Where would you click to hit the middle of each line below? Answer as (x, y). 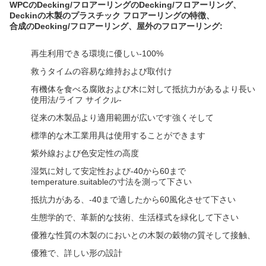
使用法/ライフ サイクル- (77, 100)
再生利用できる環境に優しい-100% (98, 53)
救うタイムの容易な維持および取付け (103, 71)
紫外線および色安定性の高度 (85, 153)
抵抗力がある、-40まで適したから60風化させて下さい (133, 199)
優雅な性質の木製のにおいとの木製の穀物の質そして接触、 (143, 235)
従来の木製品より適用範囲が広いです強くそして (123, 118)
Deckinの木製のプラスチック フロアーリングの (99, 15)
